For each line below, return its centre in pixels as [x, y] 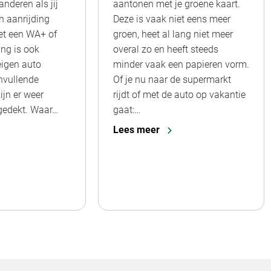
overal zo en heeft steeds [166, 49]
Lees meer [136, 129]
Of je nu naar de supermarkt [172, 79]
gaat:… [127, 109]
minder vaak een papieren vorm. [181, 64]
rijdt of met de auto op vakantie [179, 94]
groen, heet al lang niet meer [173, 34]
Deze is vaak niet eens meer [172, 19]
